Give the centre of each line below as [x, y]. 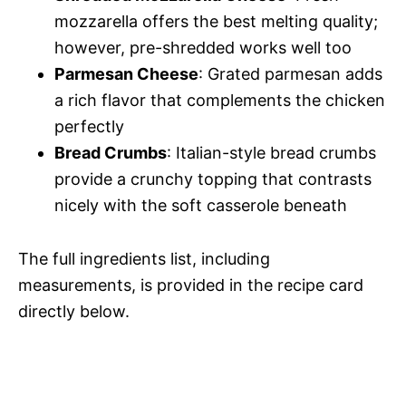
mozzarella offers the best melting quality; [216, 21]
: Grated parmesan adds [290, 74]
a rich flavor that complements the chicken [220, 100]
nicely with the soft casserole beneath [201, 205]
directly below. [74, 311]
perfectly [89, 126]
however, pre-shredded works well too [203, 48]
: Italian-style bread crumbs [271, 153]
